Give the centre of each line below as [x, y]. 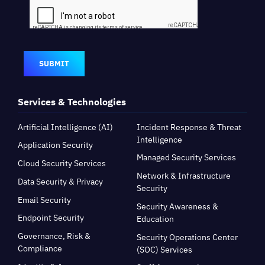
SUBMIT [54, 63]
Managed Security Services [186, 158]
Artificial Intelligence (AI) [65, 127]
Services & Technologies [72, 102]
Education [155, 219]
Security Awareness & [177, 206]
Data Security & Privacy [60, 181]
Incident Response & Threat [189, 127]
